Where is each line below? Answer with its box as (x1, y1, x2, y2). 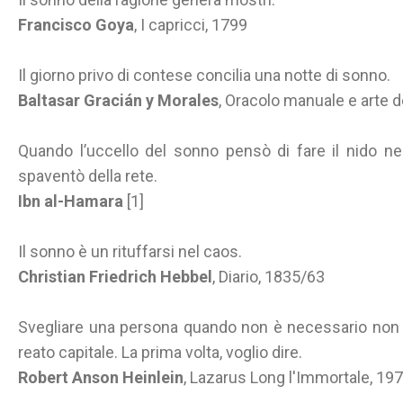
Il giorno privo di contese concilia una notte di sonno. (18, 66, 390, 85)
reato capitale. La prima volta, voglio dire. (18, 343, 302, 362)
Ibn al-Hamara (18, 192, 123, 210)
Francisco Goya (18, 15, 134, 34)
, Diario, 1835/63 (212, 267, 325, 286)
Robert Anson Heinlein (18, 368, 184, 387)
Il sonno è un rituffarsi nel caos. (18, 242, 242, 261)
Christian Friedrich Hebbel (18, 267, 212, 286)
